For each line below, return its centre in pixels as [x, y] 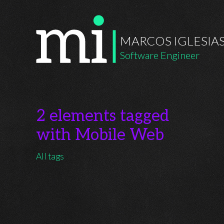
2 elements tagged [102, 116]
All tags [50, 156]
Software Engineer [160, 55]
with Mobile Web [100, 135]
